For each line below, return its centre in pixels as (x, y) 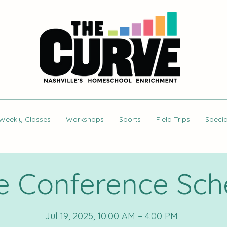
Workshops (85, 119)
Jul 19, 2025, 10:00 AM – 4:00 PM (111, 216)
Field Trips (173, 119)
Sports (130, 119)
